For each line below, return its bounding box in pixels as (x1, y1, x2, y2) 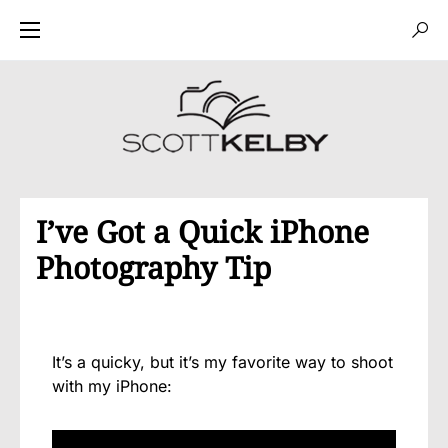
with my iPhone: (52, 376, 172, 396)
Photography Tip (36, 247, 271, 288)
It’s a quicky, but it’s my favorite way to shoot (52, 352, 393, 372)
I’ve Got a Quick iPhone (36, 211, 369, 252)
